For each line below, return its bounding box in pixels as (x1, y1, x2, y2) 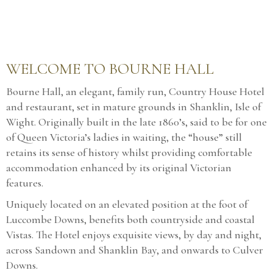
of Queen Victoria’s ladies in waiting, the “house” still (6, 130, 242, 144)
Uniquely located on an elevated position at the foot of (6, 197, 247, 211)
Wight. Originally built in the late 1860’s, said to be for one (6, 115, 267, 129)
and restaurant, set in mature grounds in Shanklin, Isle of (6, 99, 261, 113)
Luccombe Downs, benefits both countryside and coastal (6, 212, 255, 226)
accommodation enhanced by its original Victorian (6, 160, 232, 174)
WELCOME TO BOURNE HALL (6, 58, 214, 78)
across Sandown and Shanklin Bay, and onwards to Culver (6, 243, 263, 257)
